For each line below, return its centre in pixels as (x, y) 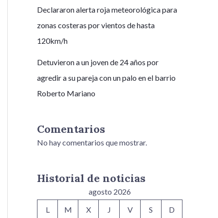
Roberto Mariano (66, 93)
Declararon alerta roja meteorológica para (107, 10)
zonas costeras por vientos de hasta (96, 25)
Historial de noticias (91, 178)
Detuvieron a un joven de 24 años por (98, 62)
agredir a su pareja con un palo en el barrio (106, 78)
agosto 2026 (110, 191)
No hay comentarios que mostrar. (92, 143)
